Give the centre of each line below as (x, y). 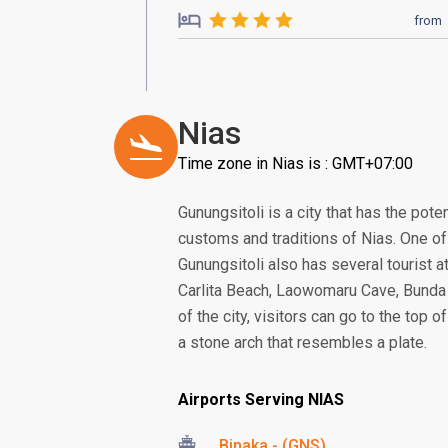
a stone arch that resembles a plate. (302, 342)
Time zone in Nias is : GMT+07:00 (295, 163)
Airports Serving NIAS (261, 399)
